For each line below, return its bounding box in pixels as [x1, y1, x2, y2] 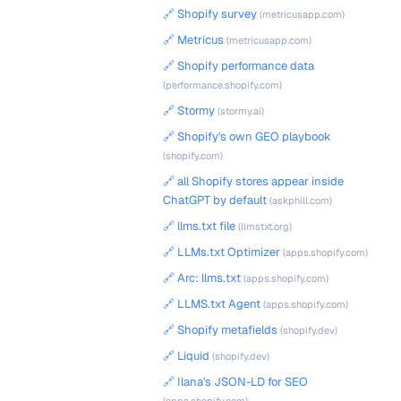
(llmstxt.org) [235, 220, 292, 233]
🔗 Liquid [163, 348, 209, 363]
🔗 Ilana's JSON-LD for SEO [163, 374, 308, 389]
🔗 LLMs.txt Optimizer [163, 244, 280, 260]
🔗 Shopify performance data [163, 58, 314, 73]
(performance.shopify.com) [163, 79, 282, 91]
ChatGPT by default [163, 192, 267, 208]
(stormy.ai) [215, 105, 264, 117]
